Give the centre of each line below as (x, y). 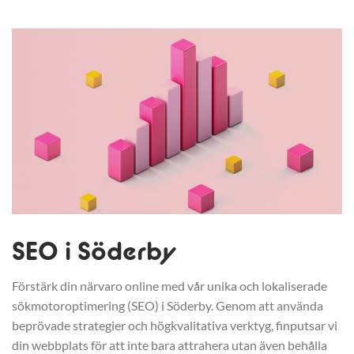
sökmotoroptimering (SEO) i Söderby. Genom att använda (168, 306)
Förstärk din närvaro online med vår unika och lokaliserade (169, 286)
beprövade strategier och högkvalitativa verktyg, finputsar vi (175, 326)
